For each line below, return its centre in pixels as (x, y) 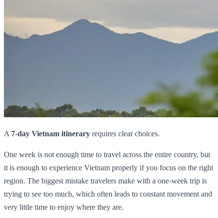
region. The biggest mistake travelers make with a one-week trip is (105, 181)
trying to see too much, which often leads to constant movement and (108, 194)
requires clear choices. (125, 133)
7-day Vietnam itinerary (51, 133)
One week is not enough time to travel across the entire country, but (107, 154)
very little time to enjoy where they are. (64, 207)
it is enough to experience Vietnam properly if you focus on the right (109, 167)
